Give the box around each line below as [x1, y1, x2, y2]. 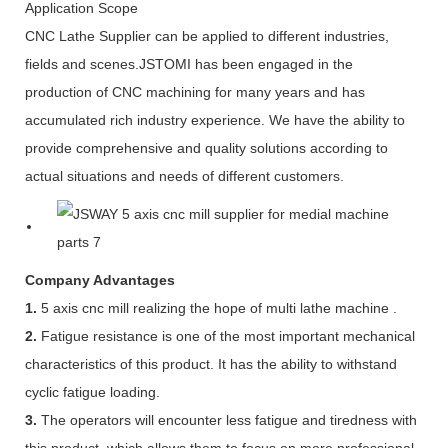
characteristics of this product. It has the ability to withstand [25, 355, 397, 372]
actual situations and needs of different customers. [25, 167, 344, 184]
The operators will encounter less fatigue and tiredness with [37, 411, 417, 428]
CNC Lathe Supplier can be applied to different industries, [25, 27, 389, 44]
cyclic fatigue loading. [25, 383, 160, 400]
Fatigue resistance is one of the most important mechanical [37, 327, 415, 344]
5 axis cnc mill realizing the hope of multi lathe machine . [37, 299, 397, 316]
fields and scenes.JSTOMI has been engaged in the [25, 55, 353, 72]
